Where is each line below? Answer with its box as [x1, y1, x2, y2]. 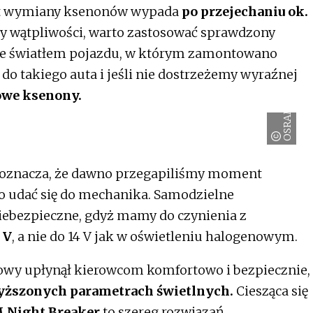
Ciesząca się [233, 282, 308, 299]
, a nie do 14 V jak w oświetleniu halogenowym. [12, 228, 298, 245]
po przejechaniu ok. [179, 3, 308, 20]
